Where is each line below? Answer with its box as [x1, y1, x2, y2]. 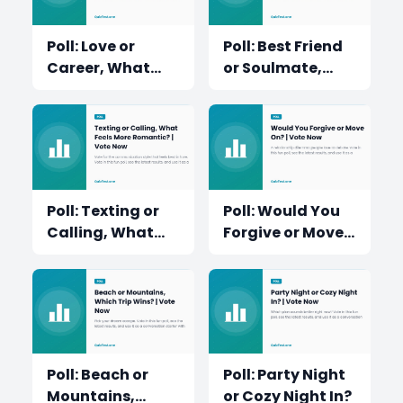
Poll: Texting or [47, 200, 159, 221]
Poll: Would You [223, 200, 340, 221]
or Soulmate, [223, 58, 322, 78]
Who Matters [223, 79, 323, 100]
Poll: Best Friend [223, 36, 343, 57]
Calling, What [47, 221, 154, 243]
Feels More [47, 243, 127, 264]
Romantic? [47, 264, 131, 286]
